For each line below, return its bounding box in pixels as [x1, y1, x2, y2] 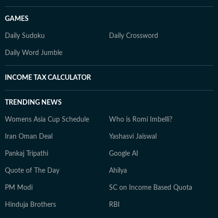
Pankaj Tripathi [5, 150, 48, 157]
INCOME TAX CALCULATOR [5, 74, 91, 81]
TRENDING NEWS [5, 99, 62, 106]
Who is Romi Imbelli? [109, 116, 172, 123]
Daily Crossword [109, 33, 158, 39]
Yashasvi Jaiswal [109, 133, 157, 140]
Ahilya [109, 167, 127, 174]
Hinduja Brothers [5, 201, 56, 208]
